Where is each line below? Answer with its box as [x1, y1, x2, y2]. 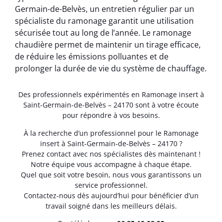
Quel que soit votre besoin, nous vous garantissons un [20, 169, 202, 179]
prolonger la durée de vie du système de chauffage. [15, 63, 207, 74]
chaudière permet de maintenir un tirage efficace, [15, 39, 201, 51]
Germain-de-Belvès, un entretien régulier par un [15, 3, 194, 15]
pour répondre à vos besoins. [62, 111, 160, 120]
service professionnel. [74, 180, 148, 190]
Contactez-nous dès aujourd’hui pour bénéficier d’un [23, 190, 199, 200]
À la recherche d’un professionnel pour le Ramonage [23, 128, 199, 138]
